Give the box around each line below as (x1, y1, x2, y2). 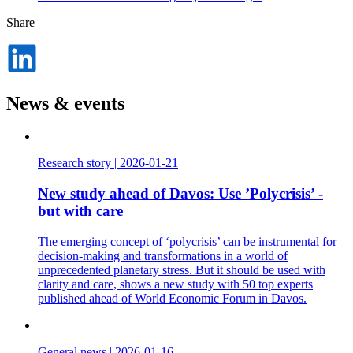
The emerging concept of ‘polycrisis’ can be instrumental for (38, 234, 336, 248)
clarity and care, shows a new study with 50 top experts (38, 277, 313, 291)
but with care (38, 203, 123, 220)
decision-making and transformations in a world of (38, 248, 288, 262)
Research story (38, 156, 111, 170)
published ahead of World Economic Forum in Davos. (38, 291, 307, 305)
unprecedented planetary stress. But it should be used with (38, 262, 325, 277)
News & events (6, 92, 124, 113)
